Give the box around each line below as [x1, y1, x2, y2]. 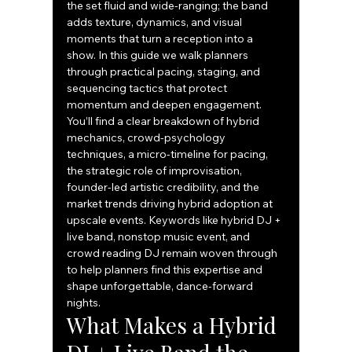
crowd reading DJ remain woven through [67, 246, 280, 261]
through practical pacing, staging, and [67, 64, 263, 79]
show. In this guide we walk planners [67, 48, 251, 63]
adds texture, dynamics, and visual [67, 15, 245, 30]
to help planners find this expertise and [67, 262, 266, 277]
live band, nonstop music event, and [67, 229, 253, 244]
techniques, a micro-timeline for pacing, [67, 147, 271, 162]
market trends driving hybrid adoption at [67, 196, 276, 211]
